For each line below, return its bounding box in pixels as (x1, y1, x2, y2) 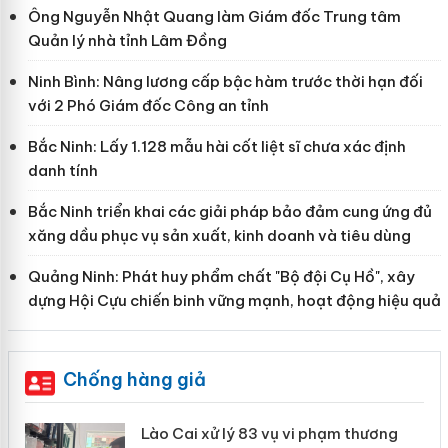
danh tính (27, 161, 98, 181)
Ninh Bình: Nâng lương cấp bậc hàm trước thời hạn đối (27, 72, 423, 92)
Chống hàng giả (62, 368, 206, 392)
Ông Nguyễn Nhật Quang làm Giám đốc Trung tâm (27, 7, 401, 27)
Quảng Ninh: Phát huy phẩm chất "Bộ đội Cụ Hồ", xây (27, 267, 415, 287)
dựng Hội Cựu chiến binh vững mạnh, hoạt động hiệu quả (27, 291, 441, 311)
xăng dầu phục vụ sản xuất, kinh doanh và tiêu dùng (27, 226, 411, 246)
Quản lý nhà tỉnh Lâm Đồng (27, 31, 227, 51)
